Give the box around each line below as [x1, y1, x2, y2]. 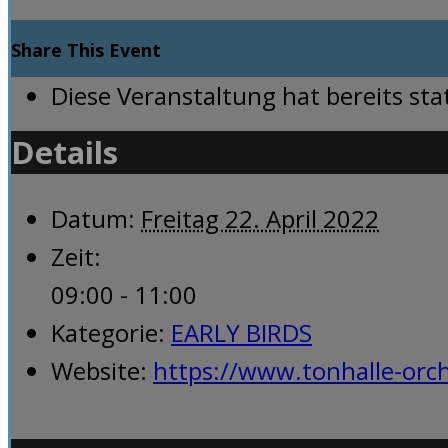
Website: [51, 353, 147, 387]
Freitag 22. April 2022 [141, 201, 379, 235]
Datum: [51, 201, 135, 235]
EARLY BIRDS [171, 315, 312, 349]
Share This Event [11, 37, 161, 62]
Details [11, 130, 118, 173]
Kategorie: [51, 315, 165, 349]
